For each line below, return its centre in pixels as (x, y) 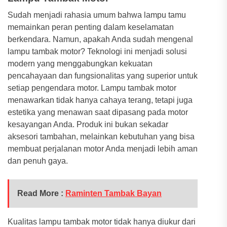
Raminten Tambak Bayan (113, 193)
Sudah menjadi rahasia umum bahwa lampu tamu (97, 15)
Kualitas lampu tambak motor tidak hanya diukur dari (102, 221)
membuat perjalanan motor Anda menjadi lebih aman (103, 148)
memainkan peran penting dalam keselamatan (91, 27)
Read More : (41, 193)
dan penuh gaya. (38, 161)
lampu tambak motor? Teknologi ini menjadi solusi (97, 51)
